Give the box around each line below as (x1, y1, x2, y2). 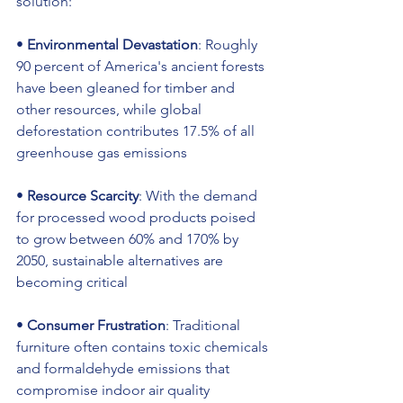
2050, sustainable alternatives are (16, 252, 227, 270)
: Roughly (198, 36, 261, 54)
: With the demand (139, 187, 261, 205)
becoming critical (16, 273, 128, 291)
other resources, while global (16, 101, 205, 119)
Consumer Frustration (27, 317, 166, 335)
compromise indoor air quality (16, 381, 210, 399)
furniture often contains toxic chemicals (16, 338, 272, 356)
